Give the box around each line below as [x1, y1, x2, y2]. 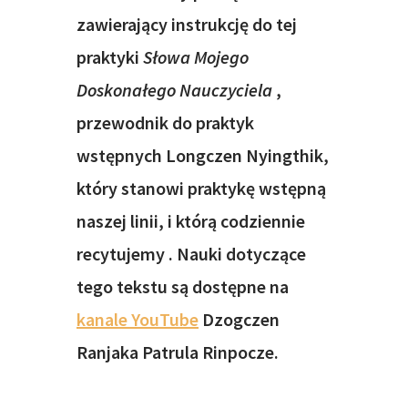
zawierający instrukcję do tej [76, 12, 297, 36]
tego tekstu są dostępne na [76, 274, 289, 298]
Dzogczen [199, 307, 280, 331]
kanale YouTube [76, 307, 199, 331]
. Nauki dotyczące [168, 241, 306, 265]
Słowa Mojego [143, 45, 249, 68]
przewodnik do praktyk [76, 110, 254, 134]
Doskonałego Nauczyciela [76, 77, 276, 101]
